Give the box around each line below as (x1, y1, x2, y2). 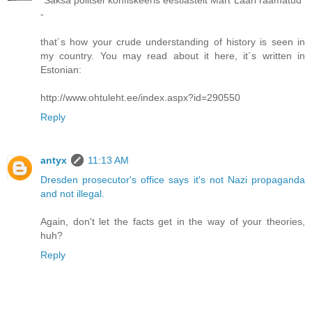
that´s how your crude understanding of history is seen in (40, 36, 305, 47)
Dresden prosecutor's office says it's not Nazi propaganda (40, 173, 305, 185)
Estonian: (40, 63, 81, 75)
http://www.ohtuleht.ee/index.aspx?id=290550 (40, 91, 240, 103)
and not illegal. (40, 187, 104, 199)
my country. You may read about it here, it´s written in (40, 49, 305, 61)
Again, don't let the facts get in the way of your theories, (40, 215, 305, 227)
